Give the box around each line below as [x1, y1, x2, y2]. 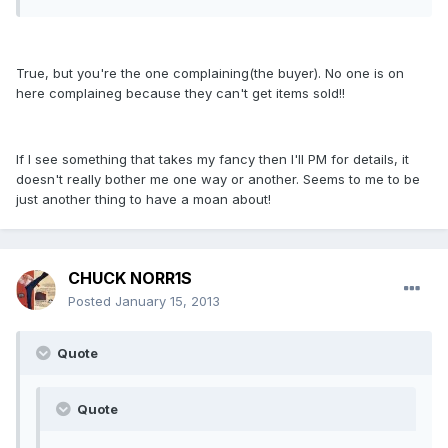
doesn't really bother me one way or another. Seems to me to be [16, 171, 420, 188]
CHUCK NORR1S [68, 268, 192, 289]
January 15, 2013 [115, 293, 220, 310]
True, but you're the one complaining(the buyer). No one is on [16, 65, 404, 82]
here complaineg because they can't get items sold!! [16, 85, 345, 102]
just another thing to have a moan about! [16, 191, 271, 208]
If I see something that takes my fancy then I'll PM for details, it [16, 151, 409, 168]
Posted [68, 293, 115, 310]
